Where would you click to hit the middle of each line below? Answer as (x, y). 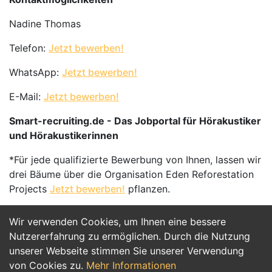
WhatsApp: (36, 72)
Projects (29, 189)
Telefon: (29, 48)
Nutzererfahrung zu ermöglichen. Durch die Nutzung (130, 236)
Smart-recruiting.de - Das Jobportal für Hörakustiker (135, 121)
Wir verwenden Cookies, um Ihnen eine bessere (117, 222)
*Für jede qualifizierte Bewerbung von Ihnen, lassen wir (135, 160)
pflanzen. (148, 189)
